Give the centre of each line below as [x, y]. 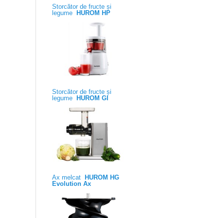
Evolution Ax [72, 184]
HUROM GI [92, 98]
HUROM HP [93, 13]
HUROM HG [102, 178]
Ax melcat [68, 178]
